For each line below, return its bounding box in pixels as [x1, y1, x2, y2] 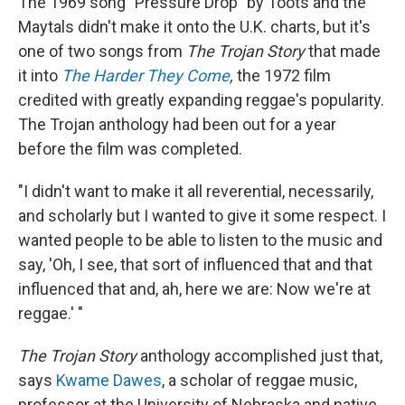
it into [18, 66, 61, 86]
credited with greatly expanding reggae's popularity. [18, 90, 384, 110]
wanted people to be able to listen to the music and [18, 231, 382, 250]
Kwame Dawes [56, 371, 162, 391]
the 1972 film [237, 66, 331, 86]
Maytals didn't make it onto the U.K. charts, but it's [18, 17, 371, 37]
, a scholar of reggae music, [162, 371, 357, 391]
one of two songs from [18, 42, 186, 61]
